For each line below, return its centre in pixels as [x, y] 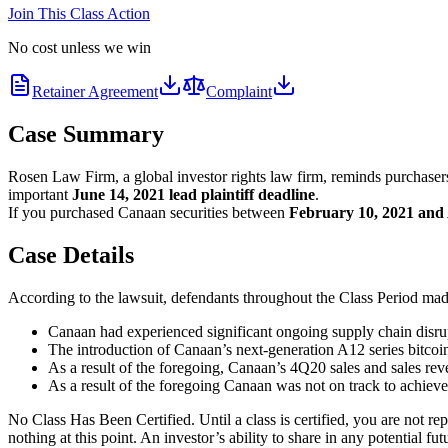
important [40, 194]
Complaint [239, 91]
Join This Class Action [79, 13]
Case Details [71, 254]
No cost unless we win [79, 47]
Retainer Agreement [95, 91]
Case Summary [86, 133]
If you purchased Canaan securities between [148, 212]
